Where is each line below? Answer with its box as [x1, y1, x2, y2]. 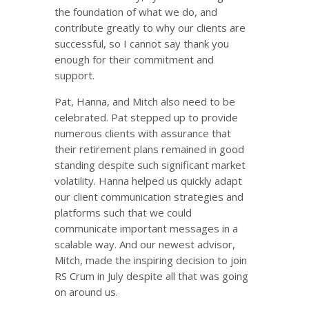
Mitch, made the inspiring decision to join [54, 253, 247, 267]
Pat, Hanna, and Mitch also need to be [54, 94, 235, 108]
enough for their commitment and [54, 52, 214, 66]
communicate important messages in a [54, 221, 238, 235]
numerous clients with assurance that [54, 126, 231, 140]
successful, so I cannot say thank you [54, 37, 229, 50]
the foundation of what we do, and [54, 5, 217, 19]
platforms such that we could [54, 206, 192, 219]
